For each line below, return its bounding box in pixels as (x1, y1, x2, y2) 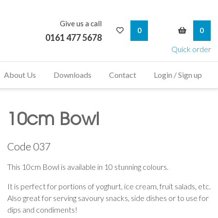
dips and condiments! (7, 204, 77, 214)
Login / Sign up (154, 70, 202, 79)
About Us (4, 70, 36, 79)
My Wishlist (126, 20, 167, 30)
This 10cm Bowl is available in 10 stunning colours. (7, 162, 168, 171)
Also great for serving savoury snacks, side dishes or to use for (7, 193, 209, 202)
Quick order (171, 44, 211, 54)
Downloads (54, 70, 91, 79)
